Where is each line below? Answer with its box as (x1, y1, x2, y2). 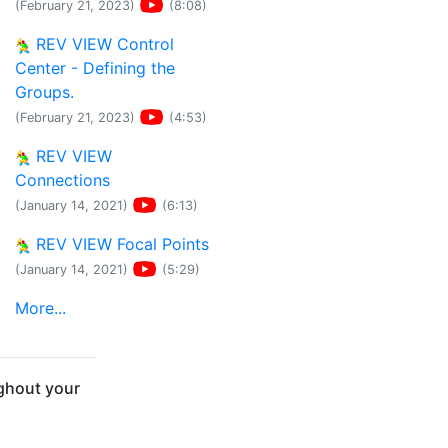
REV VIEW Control (31, 34, 174, 54)
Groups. (15, 82, 74, 102)
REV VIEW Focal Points (31, 234, 209, 254)
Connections (15, 170, 110, 190)
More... (15, 298, 66, 318)
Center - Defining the (15, 58, 175, 78)
